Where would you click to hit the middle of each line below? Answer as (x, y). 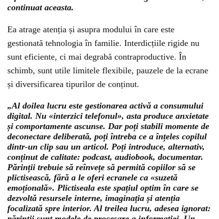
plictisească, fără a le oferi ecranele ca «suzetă (92, 177)
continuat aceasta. (41, 7)
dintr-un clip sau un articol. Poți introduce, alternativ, (106, 147)
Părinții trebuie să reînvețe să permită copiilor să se (101, 167)
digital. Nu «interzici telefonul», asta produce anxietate (108, 116)
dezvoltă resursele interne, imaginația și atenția (94, 198)
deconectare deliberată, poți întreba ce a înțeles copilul (107, 136)
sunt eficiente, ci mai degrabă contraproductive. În (97, 57)
